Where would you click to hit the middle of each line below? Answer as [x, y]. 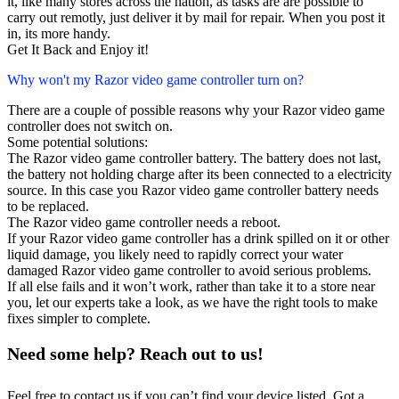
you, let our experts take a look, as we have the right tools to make [192, 303]
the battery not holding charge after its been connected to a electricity [199, 175]
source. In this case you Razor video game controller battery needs [193, 191]
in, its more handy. [59, 34]
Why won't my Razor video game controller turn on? [155, 80]
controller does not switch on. [90, 126]
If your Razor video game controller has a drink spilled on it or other [198, 239]
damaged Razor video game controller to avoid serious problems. [189, 271]
